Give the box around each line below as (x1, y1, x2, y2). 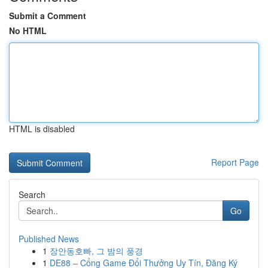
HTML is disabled (9, 123, 75, 135)
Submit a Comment (9, 10, 86, 22)
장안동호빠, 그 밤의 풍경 (50, 245, 143, 257)
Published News (19, 233, 79, 245)
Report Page (211, 156, 259, 168)
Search (19, 188, 45, 200)
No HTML (9, 25, 47, 36)
